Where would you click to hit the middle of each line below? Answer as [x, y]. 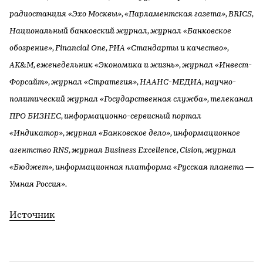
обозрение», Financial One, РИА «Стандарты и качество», [119, 48]
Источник [32, 215]
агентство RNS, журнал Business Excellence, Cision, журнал [123, 151]
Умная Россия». [38, 185]
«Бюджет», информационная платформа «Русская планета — [131, 168]
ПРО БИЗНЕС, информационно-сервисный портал [105, 117]
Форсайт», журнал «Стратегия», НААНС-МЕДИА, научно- [123, 82]
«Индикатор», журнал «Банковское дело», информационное [125, 134]
